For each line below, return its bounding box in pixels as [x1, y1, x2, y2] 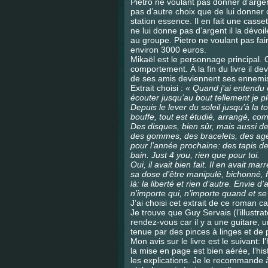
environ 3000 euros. [130, 45, 206, 54]
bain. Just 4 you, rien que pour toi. [130, 150, 260, 160]
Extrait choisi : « [130, 83, 193, 93]
